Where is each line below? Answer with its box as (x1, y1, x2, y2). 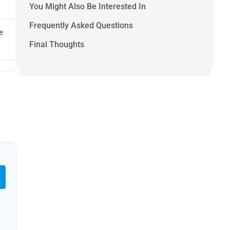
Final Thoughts (29, 40, 84, 50)
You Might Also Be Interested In (29, 2, 146, 12)
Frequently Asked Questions (29, 21, 133, 31)
